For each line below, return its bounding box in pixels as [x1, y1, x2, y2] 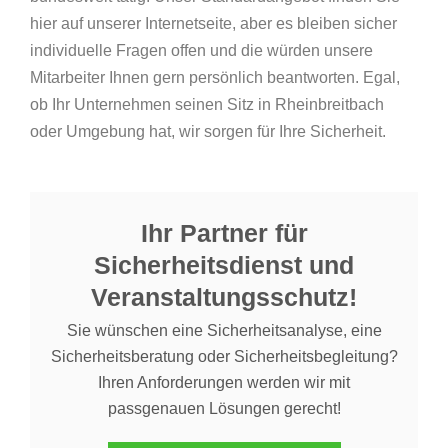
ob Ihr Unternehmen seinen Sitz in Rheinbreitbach [30, 96, 384, 113]
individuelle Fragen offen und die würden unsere [30, 42, 373, 59]
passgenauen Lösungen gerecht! [107, 400, 341, 417]
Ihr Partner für [140, 219, 308, 247]
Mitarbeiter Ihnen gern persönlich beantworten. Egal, [30, 69, 400, 86]
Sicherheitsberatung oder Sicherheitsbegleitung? [50, 348, 398, 365]
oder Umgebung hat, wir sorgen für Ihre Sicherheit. [30, 123, 386, 140]
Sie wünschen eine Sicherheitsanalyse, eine [66, 322, 382, 339]
